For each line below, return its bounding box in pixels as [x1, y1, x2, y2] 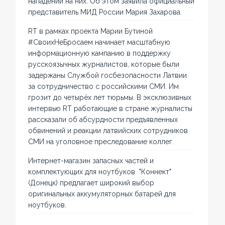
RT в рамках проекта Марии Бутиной [28, 27, 153, 36]
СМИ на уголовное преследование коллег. [28, 138, 174, 146]
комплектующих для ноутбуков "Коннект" [28, 168, 172, 176]
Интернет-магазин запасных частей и [28, 157, 154, 165]
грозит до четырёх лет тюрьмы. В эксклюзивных [28, 93, 192, 102]
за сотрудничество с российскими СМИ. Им [28, 82, 179, 91]
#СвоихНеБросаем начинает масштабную [28, 38, 171, 47]
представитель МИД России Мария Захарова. [28, 8, 182, 17]
